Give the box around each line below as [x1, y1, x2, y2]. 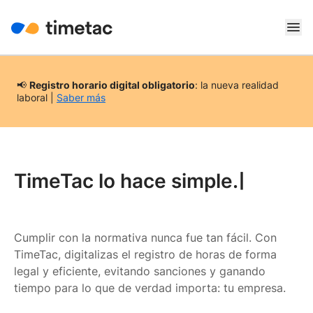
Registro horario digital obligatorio [29, 79, 195, 91]
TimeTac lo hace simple [14, 169, 233, 193]
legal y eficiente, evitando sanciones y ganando [14, 264, 265, 278]
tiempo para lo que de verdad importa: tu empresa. [14, 281, 286, 295]
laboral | [17, 92, 57, 103]
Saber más [57, 92, 105, 103]
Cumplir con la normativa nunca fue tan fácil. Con [14, 231, 277, 245]
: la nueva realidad [195, 79, 279, 91]
